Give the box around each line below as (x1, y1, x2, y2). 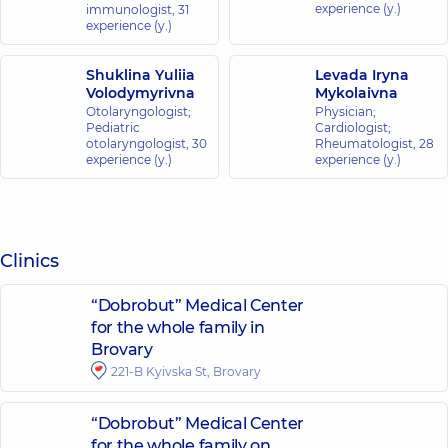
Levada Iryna (315, 66, 409, 84)
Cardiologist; (315, 120, 391, 135)
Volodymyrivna (86, 84, 195, 102)
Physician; (315, 104, 376, 119)
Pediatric (86, 120, 140, 135)
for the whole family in (91, 318, 265, 337)
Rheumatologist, (315, 136, 419, 151)
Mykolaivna (315, 84, 398, 102)
